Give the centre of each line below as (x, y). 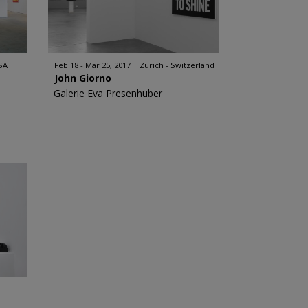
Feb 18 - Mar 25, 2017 (92, 65)
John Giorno (82, 78)
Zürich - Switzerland (177, 65)
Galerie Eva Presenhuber (108, 93)
